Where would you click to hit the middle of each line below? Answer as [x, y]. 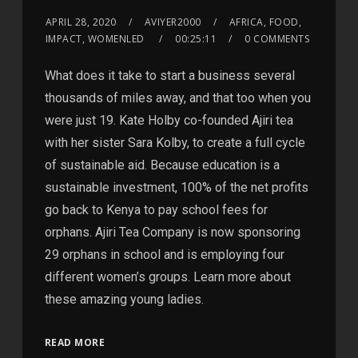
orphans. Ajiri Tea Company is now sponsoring [172, 232]
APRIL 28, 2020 [81, 22]
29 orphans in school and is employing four [164, 254]
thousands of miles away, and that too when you [177, 97]
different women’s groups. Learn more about [167, 276]
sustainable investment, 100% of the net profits [176, 187]
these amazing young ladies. [124, 299]
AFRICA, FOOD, [265, 22]
